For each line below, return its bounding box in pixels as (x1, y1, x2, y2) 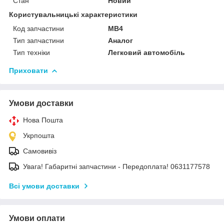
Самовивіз (23, 146, 56, 155)
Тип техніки (13, 48, 50, 56)
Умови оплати (9, 213, 65, 222)
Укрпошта (23, 131, 54, 139)
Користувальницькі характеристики (9, 10, 137, 18)
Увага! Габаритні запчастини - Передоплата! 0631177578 (23, 162, 210, 170)
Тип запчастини (13, 36, 64, 44)
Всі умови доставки (9, 181, 79, 190)
